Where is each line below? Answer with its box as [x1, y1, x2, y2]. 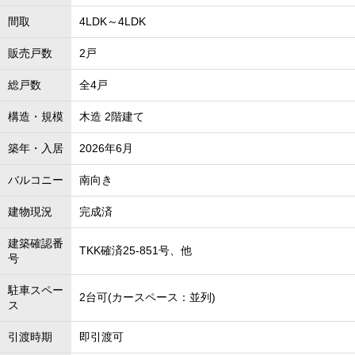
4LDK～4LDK [79, 15, 146, 28]
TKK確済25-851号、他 [79, 244, 192, 257]
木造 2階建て [79, 110, 144, 123]
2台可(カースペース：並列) [79, 291, 216, 303]
